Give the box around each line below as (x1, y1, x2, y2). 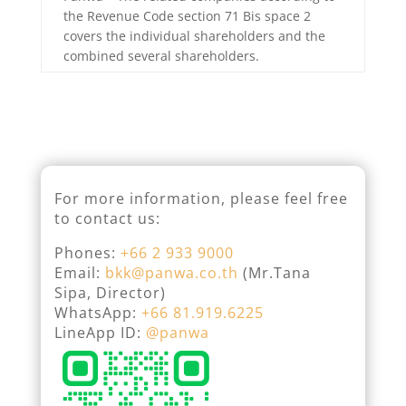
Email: (53, 263, 105, 284)
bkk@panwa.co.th (104, 263, 238, 284)
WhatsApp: (53, 303, 141, 324)
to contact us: (53, 208, 160, 229)
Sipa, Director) (53, 283, 166, 304)
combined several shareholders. (63, 47, 259, 65)
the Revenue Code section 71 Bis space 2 (63, 7, 311, 25)
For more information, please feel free (53, 188, 348, 209)
